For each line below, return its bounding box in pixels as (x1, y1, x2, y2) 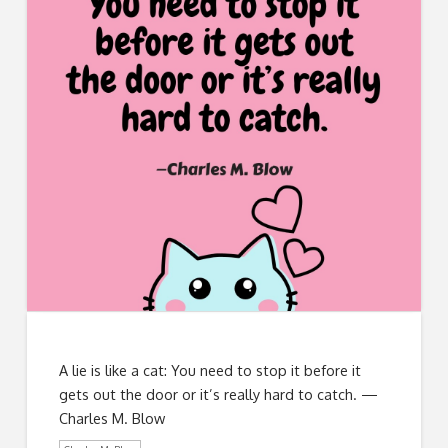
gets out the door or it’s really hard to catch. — (59, 384, 379, 403)
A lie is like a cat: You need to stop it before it (59, 360, 362, 379)
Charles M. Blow (59, 408, 166, 427)
